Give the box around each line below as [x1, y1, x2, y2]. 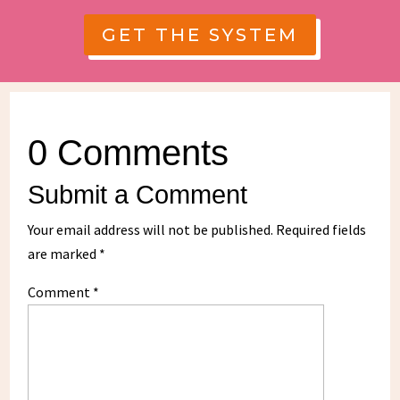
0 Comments [28, 132, 229, 172]
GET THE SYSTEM [102, 23, 298, 46]
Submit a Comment [28, 179, 248, 209]
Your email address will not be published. [28, 220, 274, 238]
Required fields [276, 220, 367, 238]
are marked [28, 244, 100, 262]
